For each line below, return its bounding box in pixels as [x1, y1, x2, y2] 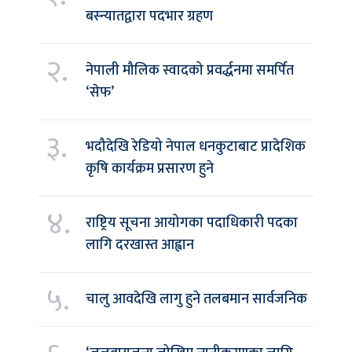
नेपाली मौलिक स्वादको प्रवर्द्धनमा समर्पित [86, 59, 294, 83]
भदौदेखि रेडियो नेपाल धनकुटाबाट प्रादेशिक [86, 135, 306, 159]
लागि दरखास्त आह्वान [86, 233, 194, 258]
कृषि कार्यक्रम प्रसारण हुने [86, 157, 214, 181]
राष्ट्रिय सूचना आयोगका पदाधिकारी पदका [86, 211, 298, 236]
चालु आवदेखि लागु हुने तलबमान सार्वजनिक [86, 288, 307, 312]
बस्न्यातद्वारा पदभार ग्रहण [86, 5, 213, 29]
